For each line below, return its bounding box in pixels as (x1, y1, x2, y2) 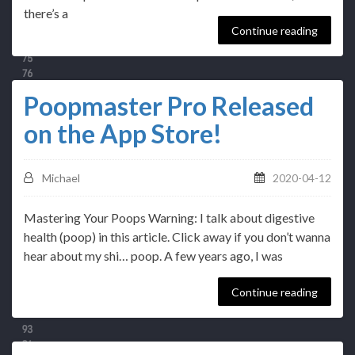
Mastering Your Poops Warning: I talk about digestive (24, 210, 315, 225)
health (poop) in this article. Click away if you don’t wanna (24, 229, 331, 244)
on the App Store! (24, 118, 223, 149)
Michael (42, 171, 81, 185)
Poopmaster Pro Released (24, 90, 315, 121)
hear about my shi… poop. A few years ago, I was (24, 248, 284, 263)
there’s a (24, 6, 69, 21)
